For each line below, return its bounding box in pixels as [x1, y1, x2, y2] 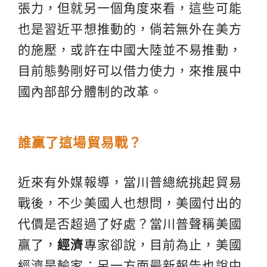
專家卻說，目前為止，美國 [83, 238, 242, 252]
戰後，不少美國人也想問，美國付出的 [18, 196, 242, 210]
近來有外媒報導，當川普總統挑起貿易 [18, 175, 242, 190]
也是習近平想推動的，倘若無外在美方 [18, 22, 242, 36]
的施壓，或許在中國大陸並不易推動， [18, 43, 242, 57]
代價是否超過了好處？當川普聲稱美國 [18, 217, 242, 231]
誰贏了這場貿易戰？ [18, 135, 142, 151]
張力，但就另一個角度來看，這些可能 [18, 1, 242, 15]
